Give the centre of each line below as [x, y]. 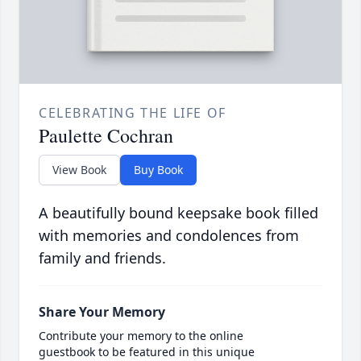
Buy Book [158, 170]
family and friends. [102, 258]
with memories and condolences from [169, 236]
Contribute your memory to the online [141, 336]
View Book [79, 170]
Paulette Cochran [106, 136]
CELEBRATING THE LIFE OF [133, 113]
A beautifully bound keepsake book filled [178, 213]
